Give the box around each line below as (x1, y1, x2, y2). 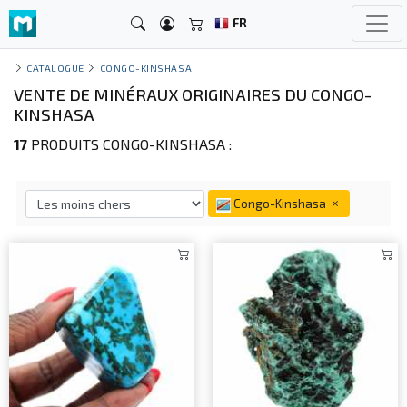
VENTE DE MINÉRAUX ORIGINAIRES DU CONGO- (14, 84, 372, 104)
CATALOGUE (26, 62, 84, 74)
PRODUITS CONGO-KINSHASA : (27, 135, 232, 153)
